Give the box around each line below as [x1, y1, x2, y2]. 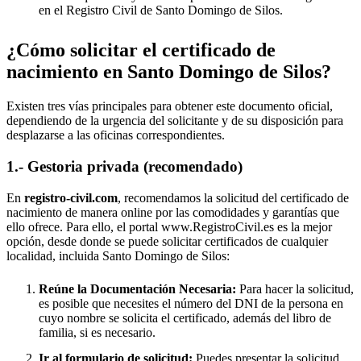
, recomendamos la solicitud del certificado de [118, 190, 349, 205]
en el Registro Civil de [39, 3, 156, 18]
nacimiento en [6, 61, 127, 83]
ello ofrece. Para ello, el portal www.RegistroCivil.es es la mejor [6, 219, 332, 234]
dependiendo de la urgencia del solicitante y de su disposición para [6, 114, 343, 128]
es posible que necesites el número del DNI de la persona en [39, 296, 343, 310]
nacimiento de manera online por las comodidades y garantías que [6, 205, 339, 219]
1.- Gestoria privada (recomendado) [6, 157, 243, 175]
